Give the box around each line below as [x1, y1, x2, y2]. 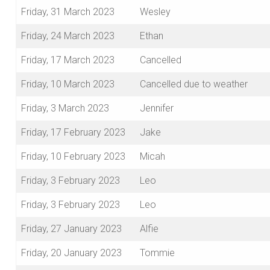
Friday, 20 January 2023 [21, 247, 122, 259]
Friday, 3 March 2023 [21, 102, 109, 115]
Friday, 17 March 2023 [21, 54, 115, 66]
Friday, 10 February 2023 [21, 151, 125, 163]
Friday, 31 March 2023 [21, 6, 115, 18]
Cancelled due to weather [140, 78, 248, 90]
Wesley [140, 6, 171, 18]
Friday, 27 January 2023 [21, 223, 122, 235]
